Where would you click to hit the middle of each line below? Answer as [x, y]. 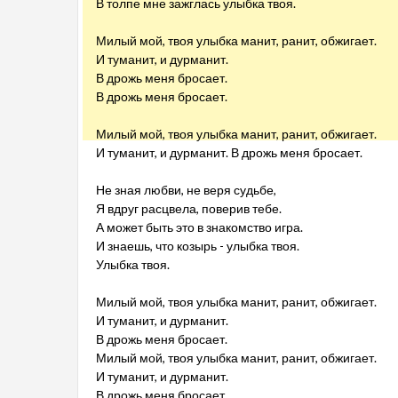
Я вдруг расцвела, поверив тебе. [189, 208]
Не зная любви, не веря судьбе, [186, 190]
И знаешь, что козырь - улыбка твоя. [198, 246]
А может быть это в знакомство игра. [199, 227]
